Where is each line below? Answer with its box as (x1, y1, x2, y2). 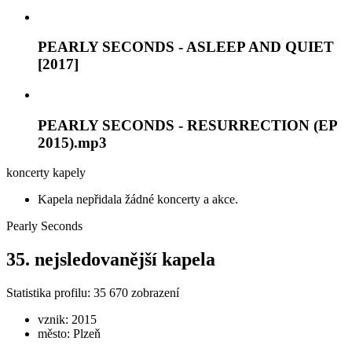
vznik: (38, 313, 71, 327)
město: (38, 327, 73, 341)
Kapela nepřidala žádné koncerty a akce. (38, 192, 238, 207)
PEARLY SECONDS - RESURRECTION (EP (38, 116, 337, 134)
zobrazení (128, 286, 179, 300)
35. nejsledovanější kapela (6, 249, 215, 270)
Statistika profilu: (6, 286, 93, 300)
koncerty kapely (6, 166, 86, 180)
